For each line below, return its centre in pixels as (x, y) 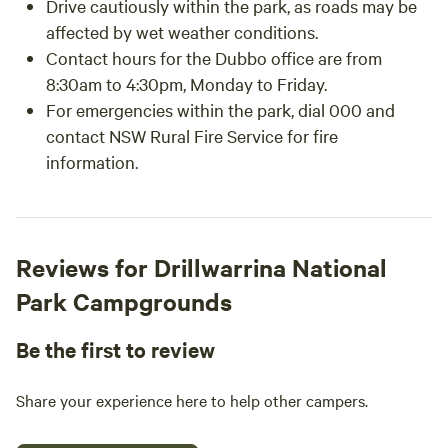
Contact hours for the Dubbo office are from (214, 57)
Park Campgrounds (124, 301)
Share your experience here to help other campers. (192, 400)
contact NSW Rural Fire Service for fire (192, 135)
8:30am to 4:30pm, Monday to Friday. (186, 83)
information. (92, 161)
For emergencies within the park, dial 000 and (220, 109)
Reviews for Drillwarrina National (201, 267)
